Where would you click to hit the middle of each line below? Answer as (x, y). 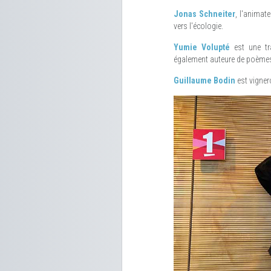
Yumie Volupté (204, 47)
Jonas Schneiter (204, 14)
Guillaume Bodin (204, 80)
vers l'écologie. (198, 26)
